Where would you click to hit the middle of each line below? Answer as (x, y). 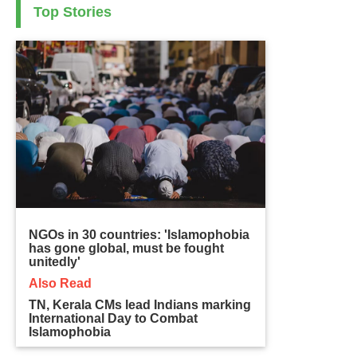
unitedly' (55, 262)
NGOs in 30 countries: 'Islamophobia (139, 235)
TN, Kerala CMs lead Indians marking (140, 305)
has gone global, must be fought (127, 249)
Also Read (61, 284)
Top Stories (73, 12)
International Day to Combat (114, 319)
